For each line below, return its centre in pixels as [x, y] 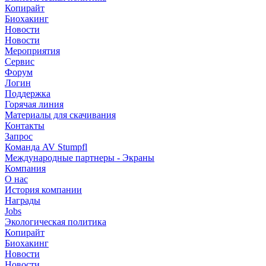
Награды [23, 200]
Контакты [25, 125]
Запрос [19, 136]
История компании [43, 189]
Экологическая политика [56, 221]
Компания [25, 168]
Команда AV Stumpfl [46, 147]
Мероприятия [32, 50]
